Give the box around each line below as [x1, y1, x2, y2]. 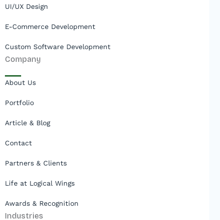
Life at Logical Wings [5, 179, 75, 187]
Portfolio [5, 99, 34, 107]
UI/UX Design [5, 2, 48, 10]
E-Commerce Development [5, 23, 95, 30]
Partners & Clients [5, 159, 67, 167]
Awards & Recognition [5, 199, 79, 207]
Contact [5, 139, 32, 147]
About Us [5, 79, 36, 86]
